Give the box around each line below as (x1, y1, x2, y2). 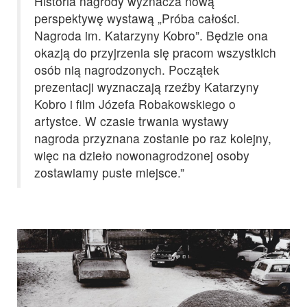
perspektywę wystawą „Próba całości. (34, 9, 240, 27)
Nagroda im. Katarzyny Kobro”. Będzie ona (34, 26, 268, 44)
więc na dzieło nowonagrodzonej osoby (34, 146, 249, 164)
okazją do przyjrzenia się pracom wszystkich (34, 43, 276, 61)
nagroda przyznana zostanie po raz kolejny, (34, 129, 271, 147)
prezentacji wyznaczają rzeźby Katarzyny (34, 77, 259, 95)
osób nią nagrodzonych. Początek (34, 60, 219, 78)
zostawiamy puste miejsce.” (34, 163, 184, 181)
